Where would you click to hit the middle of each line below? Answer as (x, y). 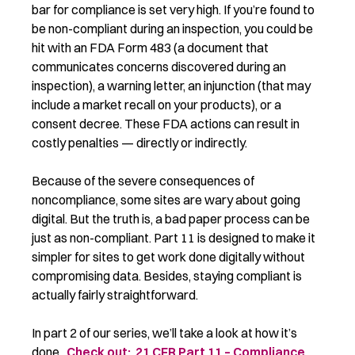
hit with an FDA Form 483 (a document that (150, 47)
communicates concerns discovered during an (159, 66)
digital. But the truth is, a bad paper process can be (171, 218)
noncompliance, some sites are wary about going (166, 199)
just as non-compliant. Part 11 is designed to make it (174, 237)
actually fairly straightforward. (115, 294)
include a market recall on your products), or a (157, 104)
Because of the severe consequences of (143, 180)
